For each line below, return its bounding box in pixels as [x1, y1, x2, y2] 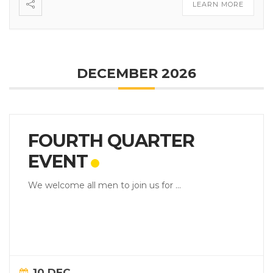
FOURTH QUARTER [28, 130, 194, 151]
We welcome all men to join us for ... [28, 180, 181, 191]
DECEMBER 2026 [77, 65, 196, 82]
